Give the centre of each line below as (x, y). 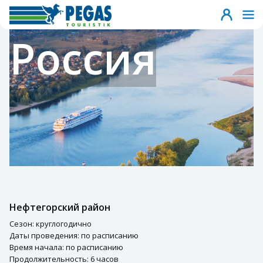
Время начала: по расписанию (66, 247)
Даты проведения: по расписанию (74, 235)
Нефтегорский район (60, 207)
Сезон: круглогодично (50, 223)
